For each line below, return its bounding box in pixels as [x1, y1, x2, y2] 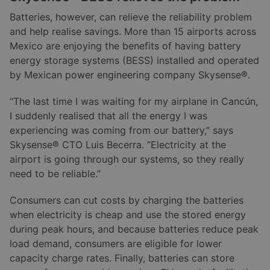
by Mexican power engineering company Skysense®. [10, 69, 250, 81]
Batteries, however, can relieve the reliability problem [10, 11, 252, 23]
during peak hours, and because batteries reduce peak [10, 223, 259, 235]
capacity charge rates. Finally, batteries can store [10, 252, 234, 264]
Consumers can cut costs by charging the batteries [10, 194, 243, 206]
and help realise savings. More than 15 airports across [10, 25, 256, 37]
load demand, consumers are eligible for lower [10, 237, 222, 250]
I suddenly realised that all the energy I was [10, 110, 207, 122]
